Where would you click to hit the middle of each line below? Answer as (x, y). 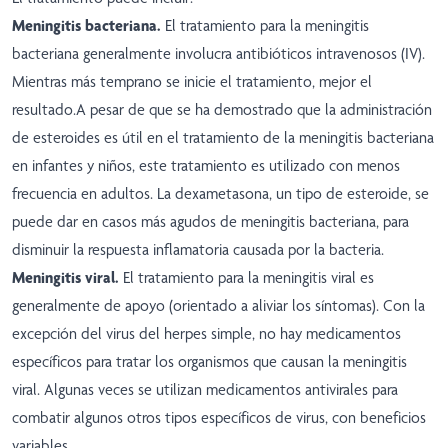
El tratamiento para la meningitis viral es (248, 278)
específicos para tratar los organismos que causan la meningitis (209, 362)
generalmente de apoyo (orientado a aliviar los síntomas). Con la (218, 306)
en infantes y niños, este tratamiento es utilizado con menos (206, 166)
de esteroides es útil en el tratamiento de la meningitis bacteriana (223, 138)
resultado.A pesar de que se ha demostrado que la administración (222, 110)
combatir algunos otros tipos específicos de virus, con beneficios (219, 418)
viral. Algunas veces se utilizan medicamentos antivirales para (205, 390)
